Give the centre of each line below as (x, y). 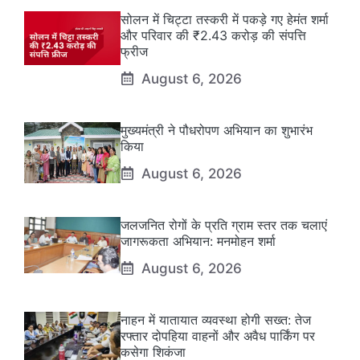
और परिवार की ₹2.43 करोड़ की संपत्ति (213, 35)
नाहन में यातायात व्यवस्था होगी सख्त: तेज (216, 319)
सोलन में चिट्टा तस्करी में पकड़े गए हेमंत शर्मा (225, 19)
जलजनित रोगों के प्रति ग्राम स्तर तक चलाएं (224, 225)
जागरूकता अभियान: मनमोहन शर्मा (198, 241)
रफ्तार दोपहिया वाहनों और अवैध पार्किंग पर (218, 335)
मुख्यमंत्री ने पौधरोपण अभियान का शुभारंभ (217, 130)
